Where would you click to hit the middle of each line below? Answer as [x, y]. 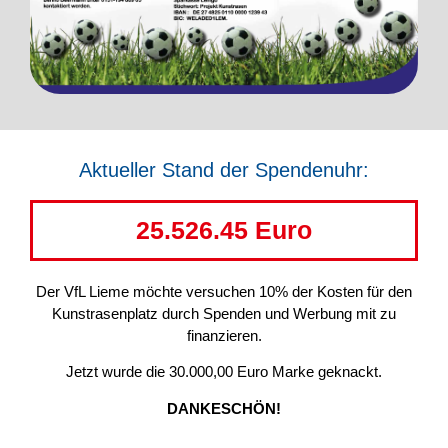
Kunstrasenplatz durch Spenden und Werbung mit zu [224, 313]
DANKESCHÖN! [224, 408]
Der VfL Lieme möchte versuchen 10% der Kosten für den [224, 291]
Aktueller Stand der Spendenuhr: [224, 169]
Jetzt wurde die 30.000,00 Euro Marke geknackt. [224, 372]
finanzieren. [224, 335]
